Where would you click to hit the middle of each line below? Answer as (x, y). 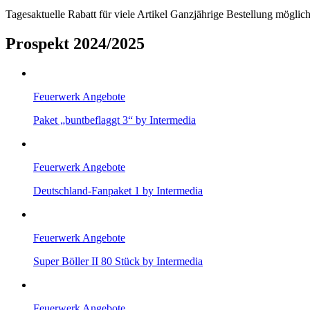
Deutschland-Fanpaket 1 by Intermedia (118, 190)
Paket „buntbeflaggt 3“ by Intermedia (115, 120)
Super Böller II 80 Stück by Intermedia (118, 261)
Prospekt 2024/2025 (75, 44)
